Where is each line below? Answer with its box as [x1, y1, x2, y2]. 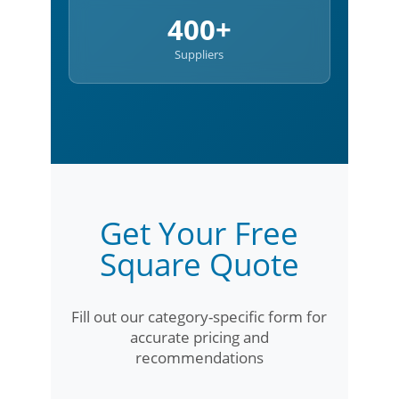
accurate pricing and [129, 327, 269, 347]
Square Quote [99, 243, 299, 285]
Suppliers [175, 47, 224, 62]
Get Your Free [100, 212, 299, 254]
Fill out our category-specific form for [71, 306, 328, 327]
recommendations [134, 347, 264, 368]
